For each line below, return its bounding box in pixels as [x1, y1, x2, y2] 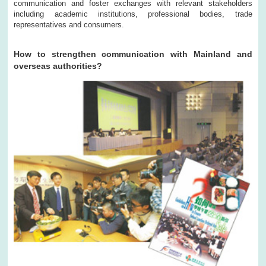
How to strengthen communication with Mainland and [14, 49, 252, 59]
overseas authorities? [14, 61, 103, 71]
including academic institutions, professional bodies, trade [14, 9, 252, 19]
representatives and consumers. [14, 20, 125, 30]
